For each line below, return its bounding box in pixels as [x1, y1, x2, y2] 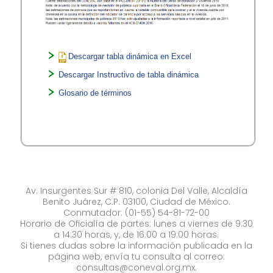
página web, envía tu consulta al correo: [48, 250, 225, 263]
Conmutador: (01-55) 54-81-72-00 [63, 207, 210, 219]
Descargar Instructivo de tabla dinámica [58, 70, 199, 80]
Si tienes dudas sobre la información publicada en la [20, 239, 252, 252]
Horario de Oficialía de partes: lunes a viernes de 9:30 [19, 218, 253, 230]
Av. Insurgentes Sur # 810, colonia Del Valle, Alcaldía [25, 185, 247, 197]
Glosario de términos [58, 88, 132, 98]
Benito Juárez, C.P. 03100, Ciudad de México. [42, 196, 230, 208]
